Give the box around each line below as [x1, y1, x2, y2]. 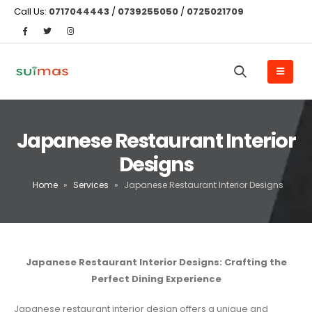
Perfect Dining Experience [91, 272, 221, 286]
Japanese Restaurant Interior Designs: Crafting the [25, 255, 287, 269]
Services [72, 179, 109, 192]
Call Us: [14, 4, 49, 18]
